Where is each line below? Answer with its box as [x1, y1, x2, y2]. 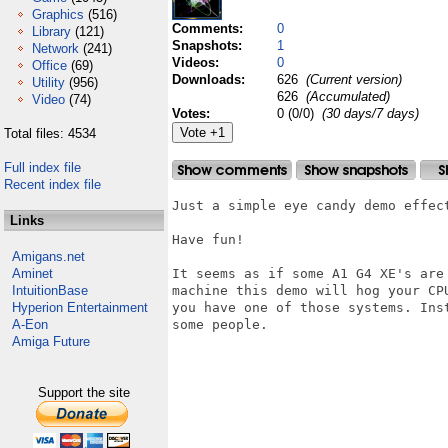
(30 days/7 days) [322, 106, 419, 121]
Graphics [32, 7, 84, 22]
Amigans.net [12, 249, 85, 264]
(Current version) [302, 72, 402, 87]
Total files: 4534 [4, 126, 96, 141]
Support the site [38, 385, 130, 400]
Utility [32, 75, 65, 90]
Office [32, 58, 67, 73]
